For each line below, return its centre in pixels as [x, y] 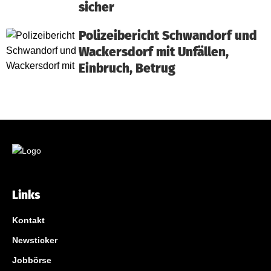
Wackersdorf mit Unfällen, [154, 52]
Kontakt [28, 220]
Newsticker [35, 240]
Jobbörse [32, 260]
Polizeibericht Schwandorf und [168, 36]
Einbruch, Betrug [127, 69]
